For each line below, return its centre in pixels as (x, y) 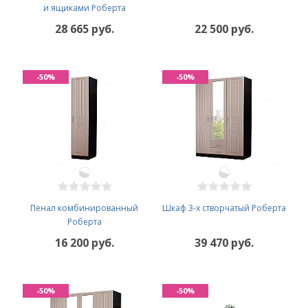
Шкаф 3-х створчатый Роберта (224, 208)
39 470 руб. (224, 242)
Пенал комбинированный (84, 208)
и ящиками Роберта (84, 8)
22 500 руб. (224, 29)
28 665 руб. (84, 29)
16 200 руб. (84, 242)
